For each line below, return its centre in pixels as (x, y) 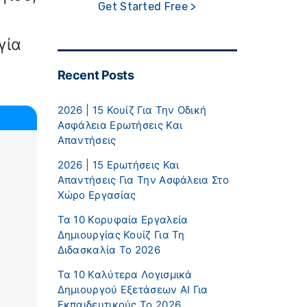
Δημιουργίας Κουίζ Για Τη (121, 234)
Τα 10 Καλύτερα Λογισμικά (125, 274)
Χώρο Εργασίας (97, 195)
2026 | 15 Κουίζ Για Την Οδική (132, 110)
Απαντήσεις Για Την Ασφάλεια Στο (143, 180)
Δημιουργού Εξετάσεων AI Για (133, 289)
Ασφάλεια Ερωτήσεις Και (120, 125)
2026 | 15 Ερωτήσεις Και (118, 164)
